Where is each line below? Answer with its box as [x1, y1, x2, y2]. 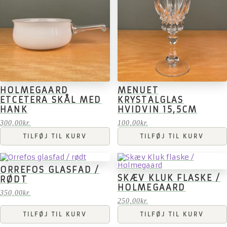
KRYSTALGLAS [117, 95, 184, 105]
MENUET [117, 85, 159, 96]
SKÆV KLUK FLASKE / [117, 173, 221, 183]
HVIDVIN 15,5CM [117, 104, 198, 115]
